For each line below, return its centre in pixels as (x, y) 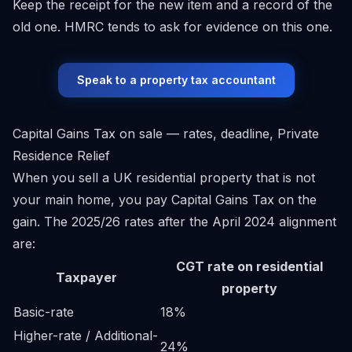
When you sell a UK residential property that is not (164, 178)
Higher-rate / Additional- (86, 335)
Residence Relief (61, 156)
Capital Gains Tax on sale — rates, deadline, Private (166, 134)
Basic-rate (44, 312)
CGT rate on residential (249, 266)
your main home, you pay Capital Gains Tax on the (165, 200)
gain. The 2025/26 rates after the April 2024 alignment (174, 222)
